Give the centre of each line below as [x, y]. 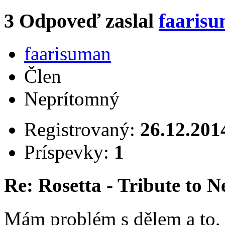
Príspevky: [69, 152]
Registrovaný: [82, 130]
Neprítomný [72, 99]
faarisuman [68, 54]
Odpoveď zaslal [89, 21]
